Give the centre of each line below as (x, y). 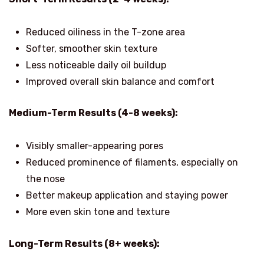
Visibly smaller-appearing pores (94, 146)
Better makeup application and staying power (127, 196)
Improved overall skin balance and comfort (120, 81)
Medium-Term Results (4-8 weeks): (93, 113)
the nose (45, 179)
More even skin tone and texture (98, 212)
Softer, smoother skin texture (91, 48)
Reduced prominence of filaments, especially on (132, 163)
